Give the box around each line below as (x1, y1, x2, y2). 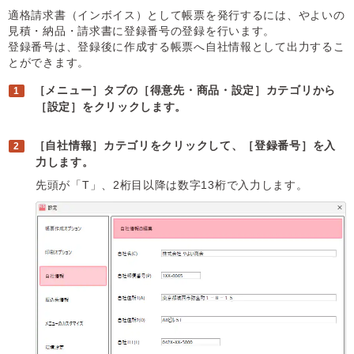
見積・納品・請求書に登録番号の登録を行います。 (8, 24, 276, 37)
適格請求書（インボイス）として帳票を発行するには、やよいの (8, 9, 345, 21)
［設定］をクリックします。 (36, 100, 187, 113)
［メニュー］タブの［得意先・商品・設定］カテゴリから (33, 84, 336, 96)
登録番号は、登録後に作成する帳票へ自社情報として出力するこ (8, 40, 345, 53)
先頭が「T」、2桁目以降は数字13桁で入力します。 (36, 179, 308, 191)
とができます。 (8, 56, 89, 69)
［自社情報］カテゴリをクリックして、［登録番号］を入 (33, 139, 336, 152)
